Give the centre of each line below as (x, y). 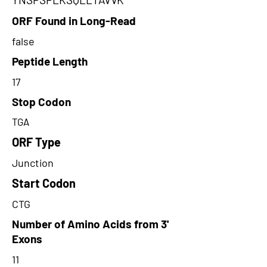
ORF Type (36, 142)
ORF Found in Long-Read (74, 21)
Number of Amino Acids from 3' (90, 224)
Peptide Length (50, 61)
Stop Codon (41, 102)
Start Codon (44, 183)
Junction (33, 163)
